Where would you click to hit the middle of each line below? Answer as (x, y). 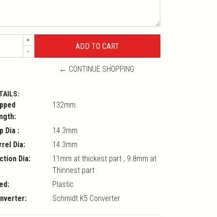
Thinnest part (73, 170)
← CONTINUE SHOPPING (97, 69)
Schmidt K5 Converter (86, 199)
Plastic (63, 185)
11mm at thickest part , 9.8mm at (104, 159)
